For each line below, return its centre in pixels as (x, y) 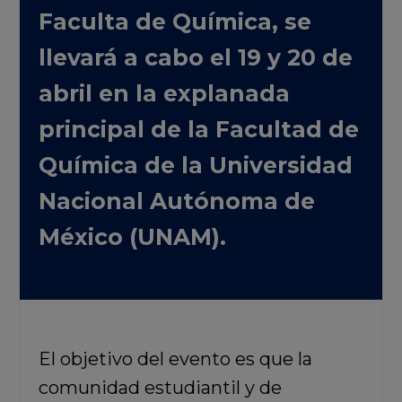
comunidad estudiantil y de (160, 388)
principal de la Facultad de (198, 129)
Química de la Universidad (195, 165)
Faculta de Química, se (175, 22)
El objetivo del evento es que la (175, 359)
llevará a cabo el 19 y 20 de (195, 57)
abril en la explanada (164, 93)
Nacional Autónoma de (176, 201)
